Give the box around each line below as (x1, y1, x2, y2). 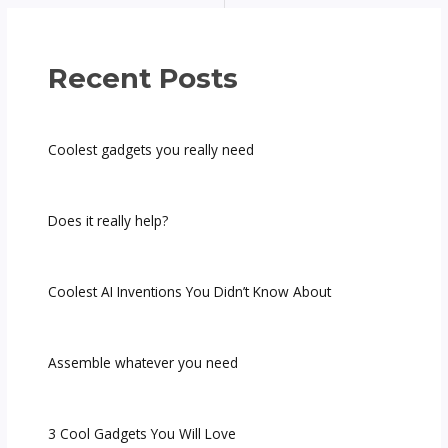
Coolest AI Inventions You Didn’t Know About (48, 282, 332, 302)
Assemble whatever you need (48, 353, 239, 373)
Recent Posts (48, 62, 239, 96)
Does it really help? (48, 211, 169, 231)
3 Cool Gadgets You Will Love (48, 424, 237, 444)
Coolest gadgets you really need (48, 140, 255, 160)
